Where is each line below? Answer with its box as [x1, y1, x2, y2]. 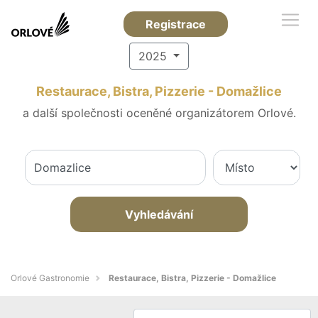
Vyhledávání [125, 207, 193, 221]
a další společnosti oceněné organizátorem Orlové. [22, 106, 296, 120]
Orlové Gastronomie [11, 273, 89, 283]
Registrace [146, 17, 206, 31]
